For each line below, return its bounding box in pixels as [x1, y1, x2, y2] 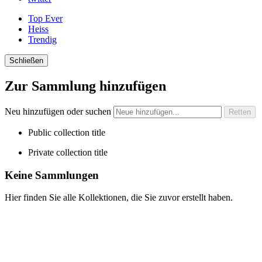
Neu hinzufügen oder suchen [5, 106, 113, 116]
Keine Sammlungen [5, 168, 99, 181]
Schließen [9, 56, 43, 65]
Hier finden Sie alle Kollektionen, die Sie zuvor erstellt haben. [5, 192, 233, 203]
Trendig [28, 35, 57, 44]
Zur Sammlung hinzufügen [5, 78, 166, 94]
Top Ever [28, 13, 63, 23]
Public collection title [28, 127, 105, 137]
